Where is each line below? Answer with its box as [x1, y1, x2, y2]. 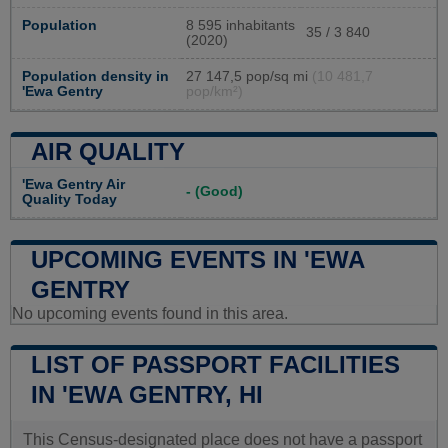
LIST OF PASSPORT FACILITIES [31, 351, 400, 379]
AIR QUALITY [31, 138, 185, 166]
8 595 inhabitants [186, 18, 295, 34]
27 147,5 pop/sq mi [186, 69, 312, 85]
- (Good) [186, 184, 243, 200]
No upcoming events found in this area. [12, 305, 288, 323]
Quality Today [22, 192, 117, 208]
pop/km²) [186, 84, 243, 100]
